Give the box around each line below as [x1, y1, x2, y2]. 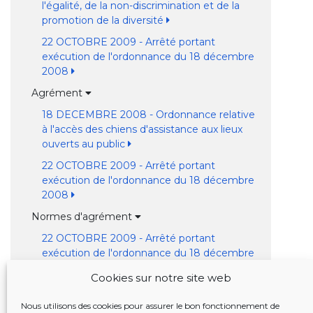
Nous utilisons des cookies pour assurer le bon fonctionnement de [21, 300, 279, 311]
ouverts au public [41, 138, 128, 150]
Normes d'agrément [31, 210, 135, 223]
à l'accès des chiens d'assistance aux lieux [41, 123, 242, 136]
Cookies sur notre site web [91, 271, 231, 284]
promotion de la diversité [41, 14, 166, 27]
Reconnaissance [31, 283, 114, 296]
